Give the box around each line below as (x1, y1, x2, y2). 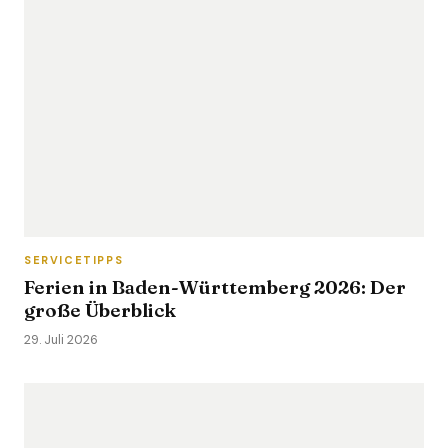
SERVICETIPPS (24, 253, 124, 267)
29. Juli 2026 (24, 332, 98, 348)
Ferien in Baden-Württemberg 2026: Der (24, 275, 406, 299)
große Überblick (24, 298, 176, 322)
